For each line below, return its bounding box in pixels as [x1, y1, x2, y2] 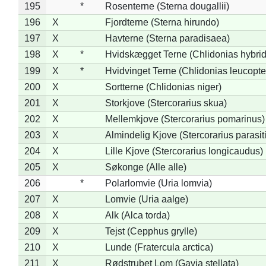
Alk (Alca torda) [104, 210, 170, 220]
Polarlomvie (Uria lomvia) [104, 178, 212, 188]
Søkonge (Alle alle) [104, 161, 186, 172]
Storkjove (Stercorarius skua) [104, 97, 227, 108]
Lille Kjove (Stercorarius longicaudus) [104, 145, 263, 156]
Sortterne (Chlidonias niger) [104, 81, 221, 92]
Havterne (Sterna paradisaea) [104, 33, 230, 43]
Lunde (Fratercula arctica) [104, 242, 213, 252]
